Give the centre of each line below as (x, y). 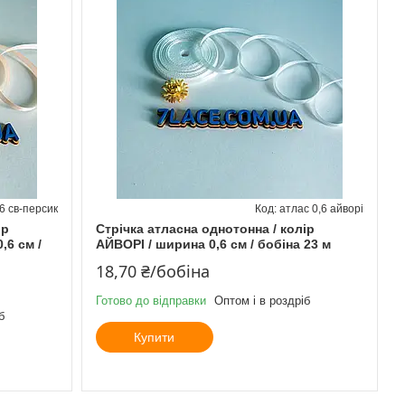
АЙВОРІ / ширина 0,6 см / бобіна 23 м (213, 244)
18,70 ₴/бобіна (152, 271)
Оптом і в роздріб (262, 300)
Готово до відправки (151, 300)
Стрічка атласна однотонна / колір (205, 228)
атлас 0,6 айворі (321, 208)
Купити (155, 337)
